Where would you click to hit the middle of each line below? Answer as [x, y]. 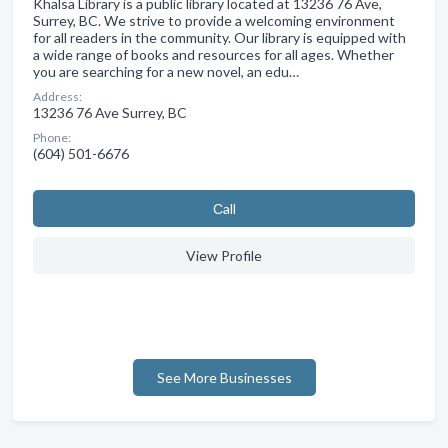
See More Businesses [224, 377]
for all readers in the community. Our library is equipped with [219, 37]
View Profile [224, 255]
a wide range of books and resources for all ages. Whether [213, 54]
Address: [57, 96]
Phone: [52, 137]
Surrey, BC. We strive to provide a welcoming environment [214, 20]
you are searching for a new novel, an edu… [166, 71]
